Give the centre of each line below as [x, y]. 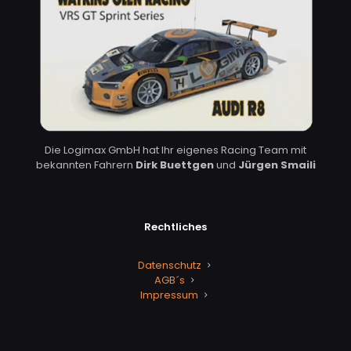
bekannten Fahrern [85, 165]
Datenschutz [169, 265]
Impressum [169, 295]
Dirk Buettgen [174, 165]
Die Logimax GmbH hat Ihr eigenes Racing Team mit [175, 150]
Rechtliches [175, 226]
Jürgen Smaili [277, 165]
